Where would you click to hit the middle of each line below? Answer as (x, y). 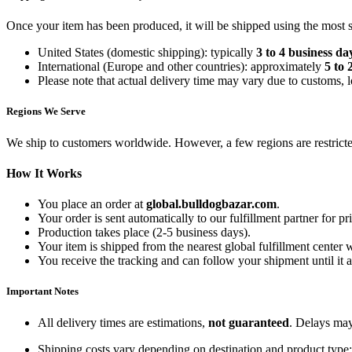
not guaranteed (249, 322)
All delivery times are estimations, (123, 322)
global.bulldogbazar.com (211, 204)
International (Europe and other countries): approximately (181, 67)
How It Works (44, 173)
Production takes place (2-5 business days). (144, 233)
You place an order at (92, 204)
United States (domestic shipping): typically (147, 53)
